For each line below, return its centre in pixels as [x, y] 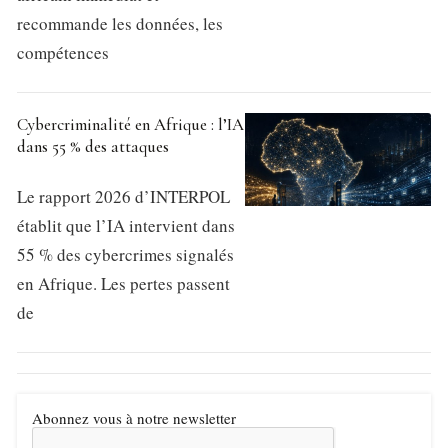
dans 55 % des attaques [93, 147]
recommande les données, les [120, 24]
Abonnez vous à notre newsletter [134, 418]
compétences [63, 53]
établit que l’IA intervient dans [126, 226]
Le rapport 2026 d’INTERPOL [123, 197]
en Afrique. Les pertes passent [123, 284]
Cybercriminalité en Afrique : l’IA [130, 125]
